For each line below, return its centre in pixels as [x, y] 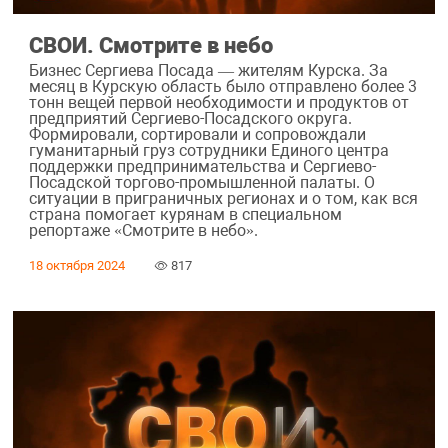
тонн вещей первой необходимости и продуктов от [218, 103]
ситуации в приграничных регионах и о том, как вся [223, 199]
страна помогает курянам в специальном [185, 215]
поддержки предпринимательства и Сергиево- [202, 167]
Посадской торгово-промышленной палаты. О [201, 183]
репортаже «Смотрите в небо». [143, 231]
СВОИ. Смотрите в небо [150, 44]
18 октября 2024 [76, 266]
